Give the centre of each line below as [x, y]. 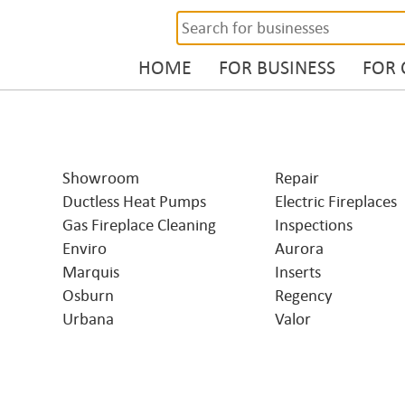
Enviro [85, 249]
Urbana [88, 319]
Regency [304, 296]
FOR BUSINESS [277, 68]
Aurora [299, 249]
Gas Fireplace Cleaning [139, 225]
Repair [297, 178]
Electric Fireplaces [336, 202]
